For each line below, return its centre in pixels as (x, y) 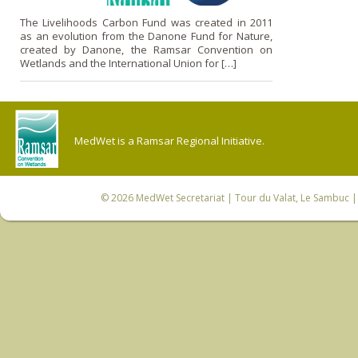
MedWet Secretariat (180, 197)
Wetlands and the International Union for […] (128, 63)
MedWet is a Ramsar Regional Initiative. (169, 140)
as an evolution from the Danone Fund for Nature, (146, 36)
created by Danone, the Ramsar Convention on (146, 49)
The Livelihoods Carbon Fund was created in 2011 (146, 22)
